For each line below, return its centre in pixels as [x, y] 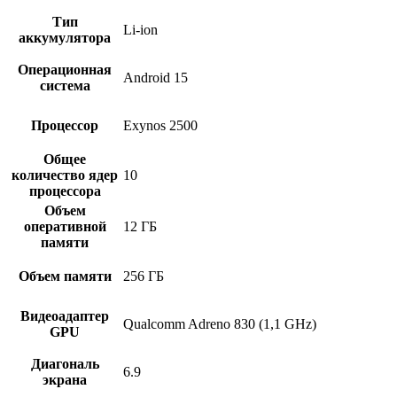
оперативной [65, 226]
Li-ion [140, 29]
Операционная [65, 69]
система [65, 85]
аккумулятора [65, 37]
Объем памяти [65, 276]
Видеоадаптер [65, 315]
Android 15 [156, 77]
